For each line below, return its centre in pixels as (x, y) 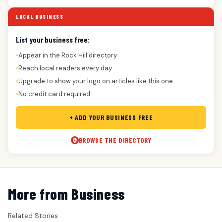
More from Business (66, 194)
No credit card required (54, 94)
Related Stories (33, 216)
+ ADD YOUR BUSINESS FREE (111, 117)
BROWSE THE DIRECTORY (115, 140)
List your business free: (53, 40)
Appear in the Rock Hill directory (68, 55)
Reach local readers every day (65, 68)
